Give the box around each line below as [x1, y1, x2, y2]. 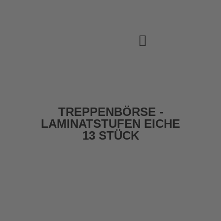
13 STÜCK [82, 129, 139, 142]
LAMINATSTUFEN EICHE [41, 117, 180, 130]
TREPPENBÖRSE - [58, 105, 163, 118]
